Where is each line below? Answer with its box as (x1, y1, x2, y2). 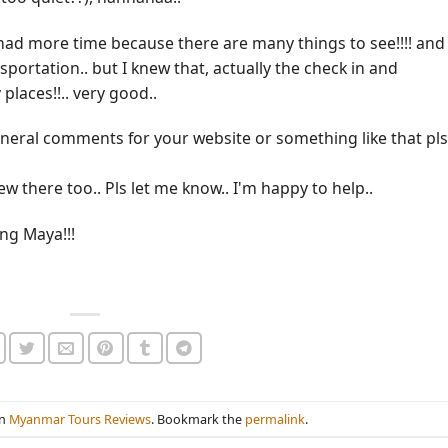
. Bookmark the (150, 409, 245, 428)
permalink (244, 409, 305, 428)
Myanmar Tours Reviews (8, 409, 151, 428)
